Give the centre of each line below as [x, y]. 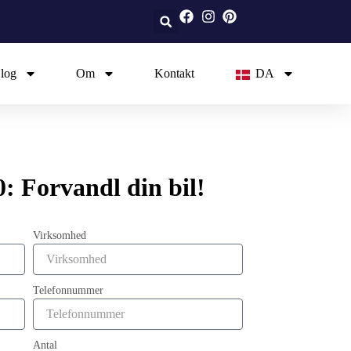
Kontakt [174, 73]
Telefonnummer [68, 290]
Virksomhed [59, 235]
